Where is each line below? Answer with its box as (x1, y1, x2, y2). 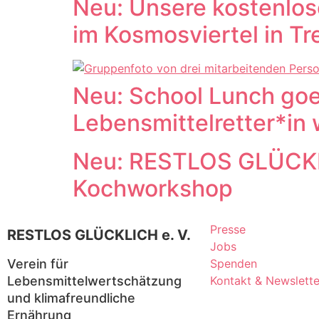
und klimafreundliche (7, 291, 135, 305)
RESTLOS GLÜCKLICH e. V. (7, 226, 191, 244)
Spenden (210, 256, 257, 271)
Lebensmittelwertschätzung (7, 273, 182, 288)
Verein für (7, 256, 68, 271)
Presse (210, 222, 246, 236)
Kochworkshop (73, 174, 233, 202)
